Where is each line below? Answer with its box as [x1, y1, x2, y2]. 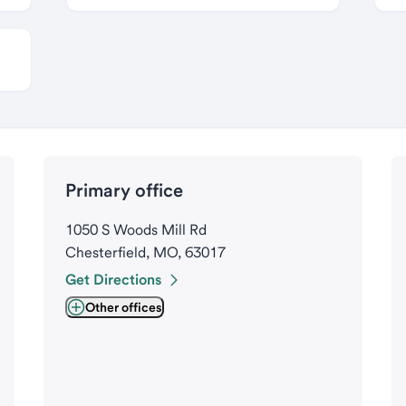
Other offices [85, 300, 162, 314]
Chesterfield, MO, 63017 [65, 244, 226, 261]
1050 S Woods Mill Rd [65, 221, 207, 238]
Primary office [65, 179, 183, 201]
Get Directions [65, 271, 161, 288]
